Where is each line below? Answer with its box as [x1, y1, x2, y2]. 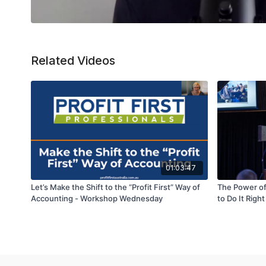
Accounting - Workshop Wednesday [31, 193, 163, 203]
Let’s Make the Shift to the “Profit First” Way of [31, 182, 200, 192]
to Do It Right [217, 193, 265, 203]
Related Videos [31, 53, 115, 68]
